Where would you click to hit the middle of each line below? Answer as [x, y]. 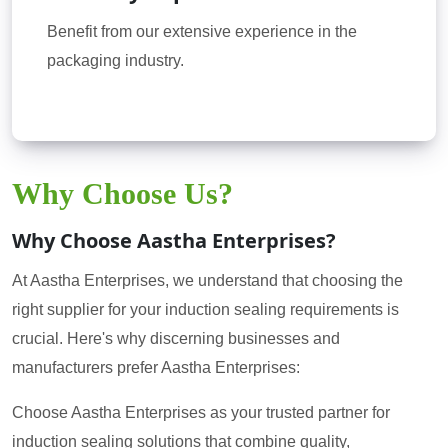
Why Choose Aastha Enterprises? [174, 240]
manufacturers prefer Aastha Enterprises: [156, 367]
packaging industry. [115, 60]
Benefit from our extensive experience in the [202, 31]
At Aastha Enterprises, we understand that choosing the [207, 280]
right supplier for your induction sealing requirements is [205, 309]
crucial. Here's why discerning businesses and [176, 338]
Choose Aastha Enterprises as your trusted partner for [201, 412]
